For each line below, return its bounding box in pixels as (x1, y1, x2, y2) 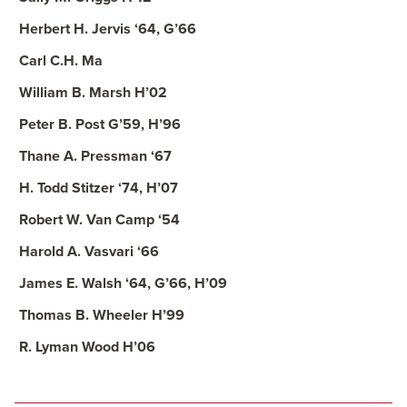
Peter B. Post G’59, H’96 (19, 115, 181, 134)
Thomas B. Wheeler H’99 (19, 306, 184, 324)
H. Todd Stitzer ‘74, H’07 (19, 179, 178, 197)
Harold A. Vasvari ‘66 (19, 243, 159, 261)
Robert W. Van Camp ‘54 (19, 211, 180, 229)
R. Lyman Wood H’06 (19, 338, 155, 356)
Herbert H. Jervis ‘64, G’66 (19, 20, 196, 38)
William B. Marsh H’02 (19, 84, 167, 102)
